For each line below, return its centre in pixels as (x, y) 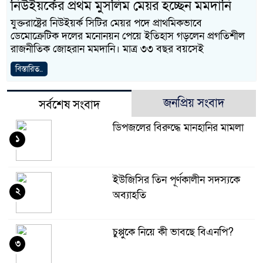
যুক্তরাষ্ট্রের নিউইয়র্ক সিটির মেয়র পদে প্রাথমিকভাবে (106, 23)
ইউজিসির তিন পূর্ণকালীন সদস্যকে (176, 180)
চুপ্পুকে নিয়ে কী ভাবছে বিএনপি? (173, 232)
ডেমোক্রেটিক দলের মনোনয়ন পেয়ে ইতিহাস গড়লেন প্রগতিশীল (128, 36)
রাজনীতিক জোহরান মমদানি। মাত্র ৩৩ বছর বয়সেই (107, 49)
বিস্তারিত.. (29, 69)
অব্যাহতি (129, 195)
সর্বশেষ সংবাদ (69, 105)
